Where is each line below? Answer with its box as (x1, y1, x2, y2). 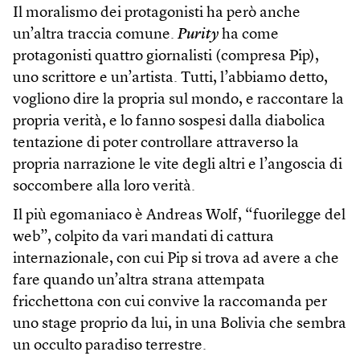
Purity (178, 27, 219, 43)
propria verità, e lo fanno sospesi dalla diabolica (13, 114, 325, 130)
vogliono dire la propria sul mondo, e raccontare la (13, 92, 344, 108)
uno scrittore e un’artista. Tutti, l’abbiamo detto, (13, 71, 328, 87)
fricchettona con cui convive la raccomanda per (13, 295, 327, 311)
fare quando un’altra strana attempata (13, 273, 265, 289)
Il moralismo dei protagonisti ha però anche (13, 6, 301, 22)
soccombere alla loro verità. (13, 179, 195, 195)
